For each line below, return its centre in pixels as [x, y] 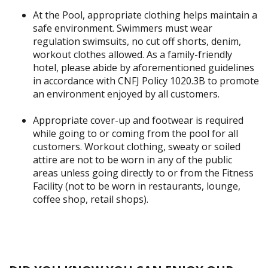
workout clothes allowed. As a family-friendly [133, 55]
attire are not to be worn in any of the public [133, 160]
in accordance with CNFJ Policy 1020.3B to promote [146, 81]
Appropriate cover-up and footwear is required [138, 121]
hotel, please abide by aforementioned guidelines [144, 68]
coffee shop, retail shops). [91, 200]
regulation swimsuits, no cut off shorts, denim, [137, 42]
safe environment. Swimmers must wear [123, 28]
